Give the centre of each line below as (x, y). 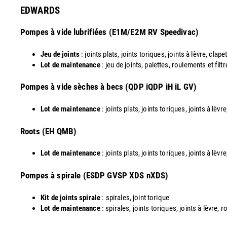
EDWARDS (40, 10)
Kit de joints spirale (71, 197)
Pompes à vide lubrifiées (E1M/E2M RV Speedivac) (110, 32)
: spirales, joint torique (135, 197)
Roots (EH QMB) (49, 131)
